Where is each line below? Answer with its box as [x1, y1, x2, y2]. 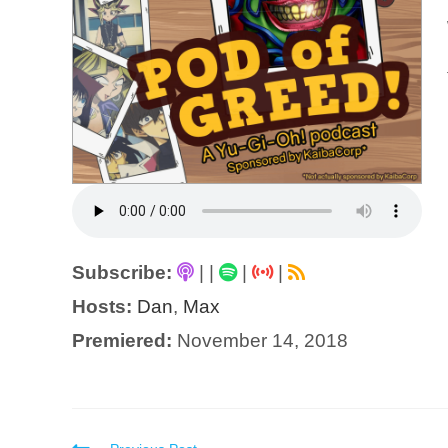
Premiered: [72, 330, 172, 352]
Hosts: [72, 296, 132, 318]
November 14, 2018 [172, 330, 348, 352]
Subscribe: [72, 262, 172, 284]
